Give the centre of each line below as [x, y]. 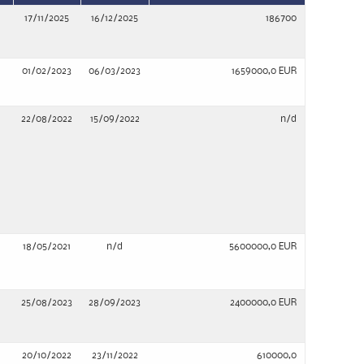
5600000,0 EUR [263, 247]
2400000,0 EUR [263, 303]
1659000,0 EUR [264, 71]
